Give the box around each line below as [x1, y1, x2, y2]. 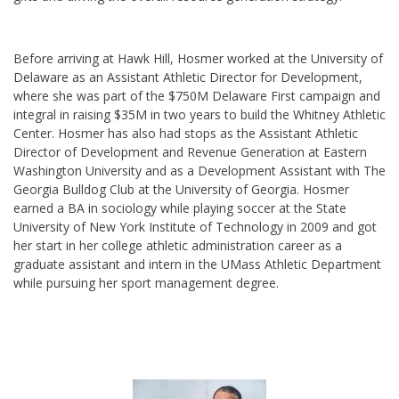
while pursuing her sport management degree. [13, 274, 279, 291]
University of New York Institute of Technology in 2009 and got [13, 218, 377, 235]
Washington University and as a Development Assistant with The [13, 162, 386, 179]
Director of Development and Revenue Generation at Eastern [13, 143, 367, 160]
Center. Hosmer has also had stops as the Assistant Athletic [13, 125, 358, 142]
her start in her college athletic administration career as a [13, 237, 342, 254]
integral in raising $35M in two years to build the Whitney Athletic [13, 106, 386, 123]
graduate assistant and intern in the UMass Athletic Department [13, 256, 381, 273]
